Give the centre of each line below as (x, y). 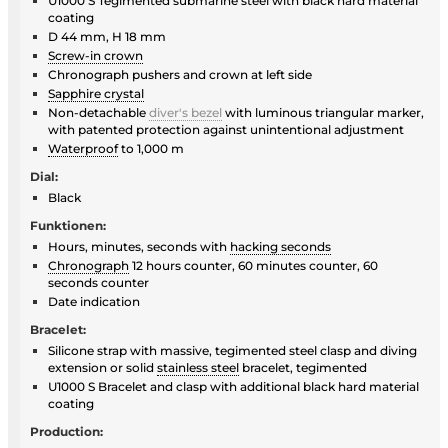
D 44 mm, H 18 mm (107, 36)
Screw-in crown (95, 55)
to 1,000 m (151, 148)
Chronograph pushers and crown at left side (180, 74)
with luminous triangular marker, (323, 112)
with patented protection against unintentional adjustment (226, 129)
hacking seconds (280, 246)
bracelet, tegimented (303, 367)
